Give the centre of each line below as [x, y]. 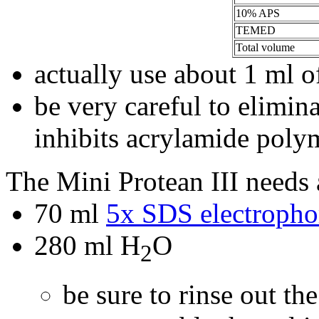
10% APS [257, 13]
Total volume [265, 47]
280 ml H [87, 245]
